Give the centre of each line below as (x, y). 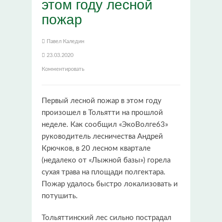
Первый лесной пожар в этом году (102, 101)
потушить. (60, 196)
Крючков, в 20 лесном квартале (96, 148)
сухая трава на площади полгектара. (104, 172)
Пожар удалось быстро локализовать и (110, 184)
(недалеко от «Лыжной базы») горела (106, 160)
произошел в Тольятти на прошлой (102, 112)
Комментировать (63, 69)
